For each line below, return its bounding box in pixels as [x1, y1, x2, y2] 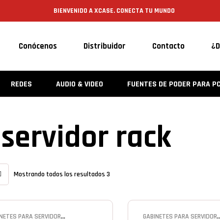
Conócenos [19, 41, 57, 52]
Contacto [152, 41, 185, 52]
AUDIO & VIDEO [55, 79, 103, 89]
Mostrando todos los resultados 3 [14, 169, 110, 179]
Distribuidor [83, 41, 126, 52]
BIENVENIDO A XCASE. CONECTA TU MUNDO [53, 6, 175, 15]
